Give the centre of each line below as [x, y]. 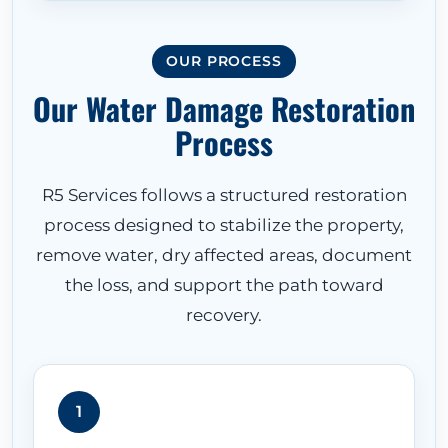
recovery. [224, 315]
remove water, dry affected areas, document [224, 255]
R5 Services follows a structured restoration [224, 195]
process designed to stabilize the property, [224, 225]
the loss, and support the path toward [224, 285]
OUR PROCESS [224, 61]
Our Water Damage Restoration [224, 109]
